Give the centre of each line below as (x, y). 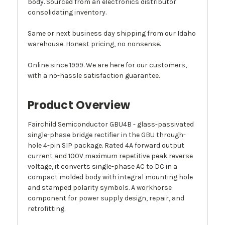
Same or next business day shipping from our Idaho (112, 34)
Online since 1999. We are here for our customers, (107, 65)
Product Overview (79, 105)
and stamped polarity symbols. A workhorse (100, 188)
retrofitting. (46, 209)
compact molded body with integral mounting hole (110, 177)
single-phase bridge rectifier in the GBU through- (107, 135)
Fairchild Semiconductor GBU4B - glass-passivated (111, 125)
